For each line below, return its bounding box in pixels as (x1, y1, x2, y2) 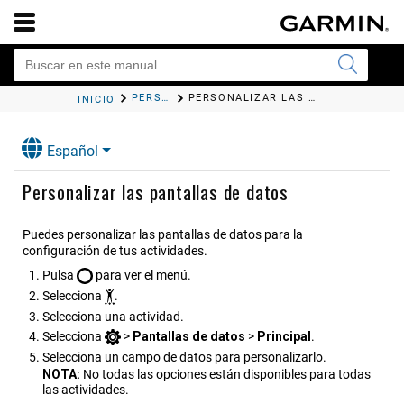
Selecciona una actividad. (42, 309, 184, 325)
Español (47, 142, 98, 161)
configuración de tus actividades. (23, 243, 207, 259)
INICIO (78, 94, 115, 106)
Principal (257, 329, 311, 344)
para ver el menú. (93, 268, 191, 283)
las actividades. (42, 382, 129, 398)
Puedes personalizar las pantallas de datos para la (23, 227, 303, 243)
